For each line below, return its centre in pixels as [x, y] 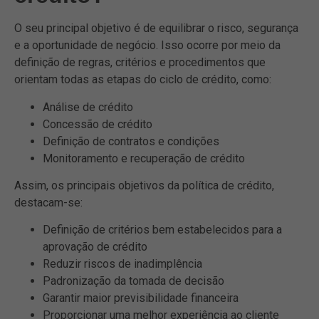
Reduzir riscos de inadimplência [122, 264]
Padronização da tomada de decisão [134, 281]
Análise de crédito [88, 107]
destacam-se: [48, 202]
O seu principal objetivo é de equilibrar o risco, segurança [156, 28]
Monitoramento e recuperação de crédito [144, 158]
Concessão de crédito [98, 124]
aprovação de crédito [95, 247]
